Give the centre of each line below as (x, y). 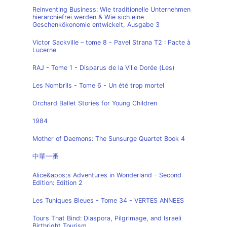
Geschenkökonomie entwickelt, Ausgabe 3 (96, 25)
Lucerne (44, 50)
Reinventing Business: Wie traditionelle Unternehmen (111, 9)
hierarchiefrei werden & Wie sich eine (88, 17)
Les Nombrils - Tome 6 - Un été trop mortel (98, 85)
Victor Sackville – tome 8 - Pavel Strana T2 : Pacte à (111, 42)
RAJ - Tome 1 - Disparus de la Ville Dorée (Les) (104, 68)
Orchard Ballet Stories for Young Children (95, 103)
